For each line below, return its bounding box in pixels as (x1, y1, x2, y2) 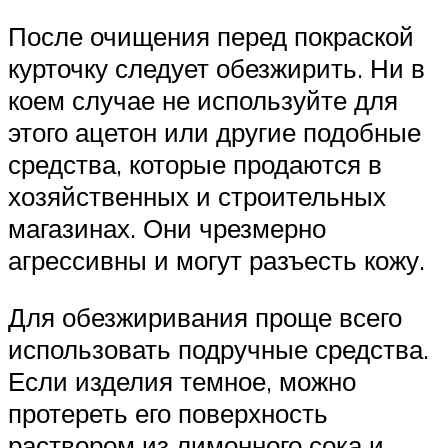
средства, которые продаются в (8, 147, 382, 180)
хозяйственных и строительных (8, 179, 386, 212)
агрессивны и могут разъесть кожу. (8, 243, 425, 276)
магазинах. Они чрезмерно (8, 211, 326, 244)
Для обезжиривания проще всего (8, 301, 402, 334)
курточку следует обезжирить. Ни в (8, 51, 425, 84)
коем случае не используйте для (8, 83, 398, 116)
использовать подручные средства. (8, 333, 429, 366)
